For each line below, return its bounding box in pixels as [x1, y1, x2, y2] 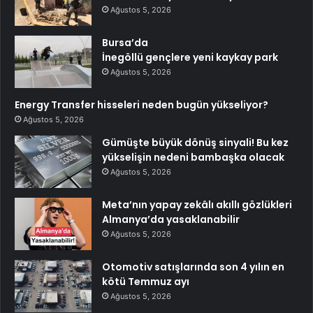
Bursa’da [102, 35, 148, 50]
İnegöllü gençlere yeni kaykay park [102, 50, 278, 64]
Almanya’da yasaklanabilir [102, 212, 240, 226]
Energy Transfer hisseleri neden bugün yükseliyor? [15, 97, 268, 112]
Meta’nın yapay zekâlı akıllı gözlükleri [102, 197, 292, 212]
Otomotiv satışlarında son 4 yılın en [102, 259, 284, 274]
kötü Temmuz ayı [102, 274, 189, 289]
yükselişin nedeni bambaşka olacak [102, 150, 284, 164]
